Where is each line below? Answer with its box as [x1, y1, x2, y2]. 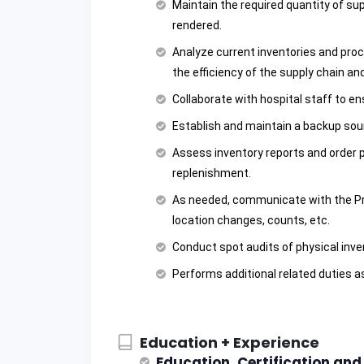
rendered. [172, 19, 222, 32]
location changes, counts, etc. [172, 214, 330, 227]
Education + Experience [140, 332, 319, 353]
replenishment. [172, 167, 251, 180]
